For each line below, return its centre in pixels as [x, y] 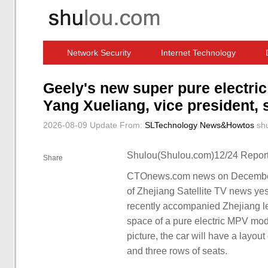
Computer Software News [106, 77]
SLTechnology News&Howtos [200, 125]
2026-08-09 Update [80, 125]
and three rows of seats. [177, 251]
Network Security [99, 53]
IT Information [211, 77]
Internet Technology [198, 53]
